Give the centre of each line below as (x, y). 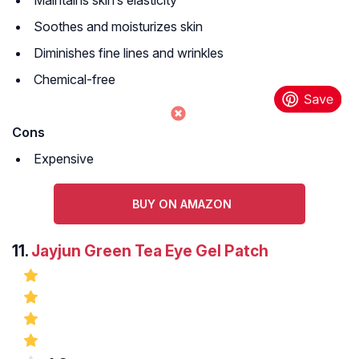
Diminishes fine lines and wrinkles (129, 53)
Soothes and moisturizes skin (118, 27)
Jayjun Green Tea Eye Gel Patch (150, 251)
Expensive (64, 159)
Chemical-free (75, 80)
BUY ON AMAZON (182, 204)
